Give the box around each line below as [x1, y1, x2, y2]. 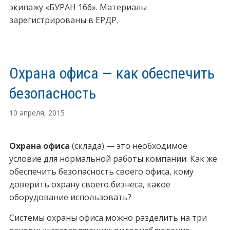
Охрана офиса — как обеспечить [9, 64, 215, 83]
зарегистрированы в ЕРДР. [9, 14, 118, 26]
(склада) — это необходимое [69, 140, 187, 152]
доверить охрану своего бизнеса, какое [9, 179, 170, 190]
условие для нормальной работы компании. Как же [9, 153, 217, 165]
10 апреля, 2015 [9, 108, 65, 118]
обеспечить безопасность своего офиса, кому [9, 166, 194, 178]
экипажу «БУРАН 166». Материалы [9, 2, 147, 13]
